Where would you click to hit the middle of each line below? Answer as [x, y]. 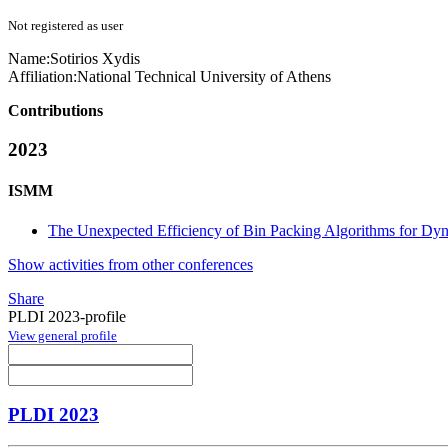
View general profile [62, 335]
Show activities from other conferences [130, 264]
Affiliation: [42, 77]
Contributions [55, 111]
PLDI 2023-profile [67, 316]
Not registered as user [65, 26]
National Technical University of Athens [204, 77]
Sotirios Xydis [95, 59]
